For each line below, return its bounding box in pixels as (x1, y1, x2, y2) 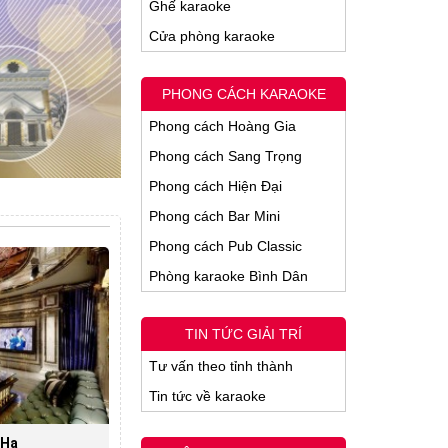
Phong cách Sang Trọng (149, 148, 302, 164)
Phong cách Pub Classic (149, 238, 302, 254)
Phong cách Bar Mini (149, 208, 280, 224)
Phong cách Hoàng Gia (149, 118, 296, 134)
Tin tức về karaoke (149, 388, 266, 404)
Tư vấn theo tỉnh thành (149, 358, 293, 374)
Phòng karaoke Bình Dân (149, 268, 308, 284)
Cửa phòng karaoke (149, 28, 275, 44)
